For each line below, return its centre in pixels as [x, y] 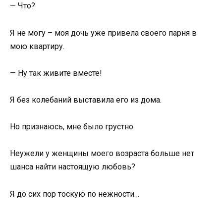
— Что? [23, 6]
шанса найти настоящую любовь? [73, 167]
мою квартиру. [37, 46]
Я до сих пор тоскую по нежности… [75, 194]
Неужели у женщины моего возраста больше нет [102, 154]
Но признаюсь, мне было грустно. [72, 127]
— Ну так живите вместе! [56, 73]
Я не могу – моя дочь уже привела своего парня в [103, 33]
